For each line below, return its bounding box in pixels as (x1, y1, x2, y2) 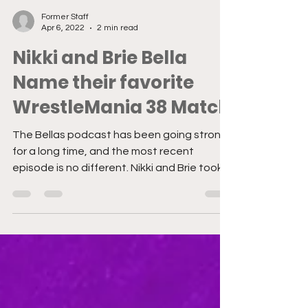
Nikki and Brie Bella (12, 68, 187, 93)
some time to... (12, 201, 85, 212)
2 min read (97, 46, 138, 55)
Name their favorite (12, 93, 194, 118)
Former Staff (41, 35, 89, 44)
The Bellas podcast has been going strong (12, 152, 228, 163)
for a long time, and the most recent (12, 168, 194, 179)
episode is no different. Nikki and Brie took (12, 185, 223, 196)
